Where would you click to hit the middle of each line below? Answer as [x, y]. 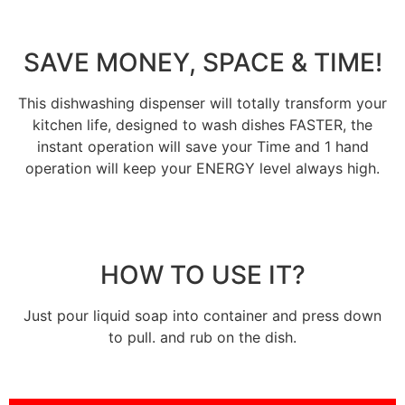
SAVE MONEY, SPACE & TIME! [202, 62]
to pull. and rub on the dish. [202, 337]
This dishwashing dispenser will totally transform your [202, 103]
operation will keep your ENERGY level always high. [202, 168]
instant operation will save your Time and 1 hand [202, 146]
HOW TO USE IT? [202, 274]
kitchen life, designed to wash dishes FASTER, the [202, 125]
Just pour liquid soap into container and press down [202, 315]
